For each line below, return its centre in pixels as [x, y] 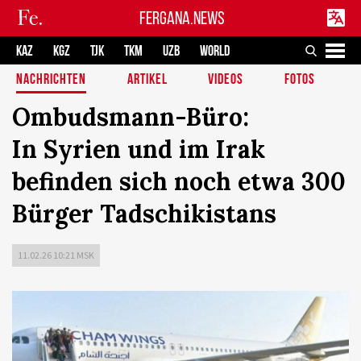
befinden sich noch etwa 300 [179, 181]
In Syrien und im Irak [139, 149]
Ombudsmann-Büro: [131, 117]
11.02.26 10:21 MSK [56, 255]
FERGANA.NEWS [182, 18]
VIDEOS [226, 79]
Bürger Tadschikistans [144, 214]
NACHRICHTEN [51, 79]
